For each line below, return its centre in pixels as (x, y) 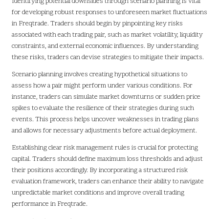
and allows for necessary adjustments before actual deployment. (104, 131)
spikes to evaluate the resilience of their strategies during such (103, 109)
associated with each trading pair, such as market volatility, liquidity (107, 35)
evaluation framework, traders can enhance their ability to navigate (108, 182)
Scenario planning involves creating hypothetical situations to (99, 75)
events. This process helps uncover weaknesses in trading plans (105, 120)
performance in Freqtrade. (50, 204)
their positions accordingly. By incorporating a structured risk (100, 171)
